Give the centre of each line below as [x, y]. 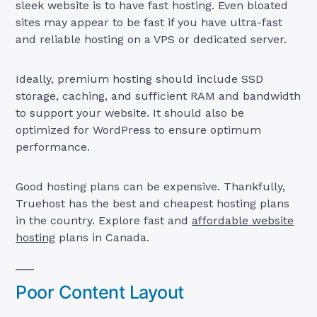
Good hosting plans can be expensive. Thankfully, [151, 186]
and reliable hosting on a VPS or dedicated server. [153, 39]
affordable [220, 220]
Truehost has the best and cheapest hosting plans [153, 203]
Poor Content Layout [100, 292]
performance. [53, 146]
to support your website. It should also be [130, 113]
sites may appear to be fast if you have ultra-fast [149, 22]
